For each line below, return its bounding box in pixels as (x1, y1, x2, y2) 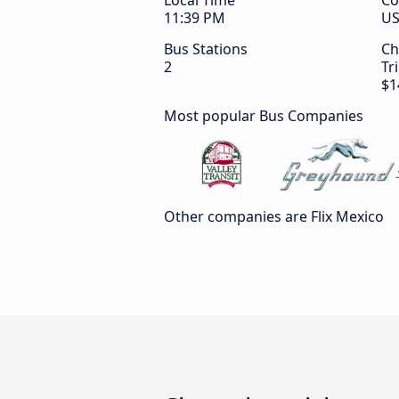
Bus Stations (164, 39, 248, 59)
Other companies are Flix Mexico (164, 207, 384, 226)
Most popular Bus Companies (164, 106, 363, 126)
